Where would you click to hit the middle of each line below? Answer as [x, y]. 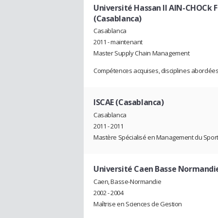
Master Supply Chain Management [142, 53]
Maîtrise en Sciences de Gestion [138, 204]
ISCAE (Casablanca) [129, 102]
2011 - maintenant [118, 42]
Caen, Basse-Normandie [127, 181]
